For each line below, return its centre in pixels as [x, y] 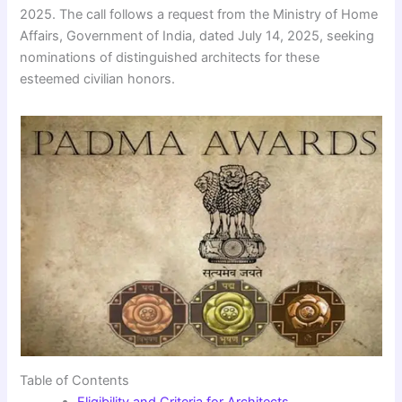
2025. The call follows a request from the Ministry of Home [199, 14]
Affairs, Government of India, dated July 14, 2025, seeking [197, 35]
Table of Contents [75, 381]
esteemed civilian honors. [98, 79]
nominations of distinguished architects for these [170, 57]
